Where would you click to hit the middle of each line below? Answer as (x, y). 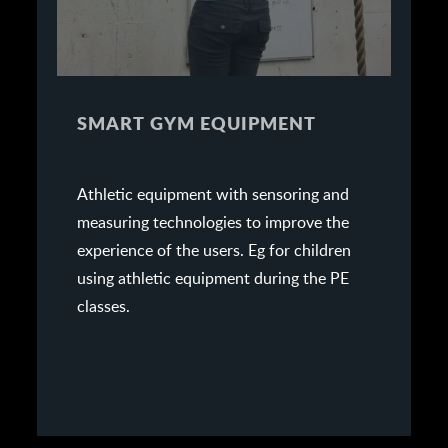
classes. (103, 305)
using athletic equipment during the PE (212, 277)
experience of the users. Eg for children (213, 249)
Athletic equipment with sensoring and (212, 193)
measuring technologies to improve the (212, 221)
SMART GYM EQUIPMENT (196, 123)
